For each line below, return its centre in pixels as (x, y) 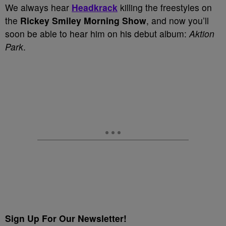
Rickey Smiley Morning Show (83, 20)
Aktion (202, 34)
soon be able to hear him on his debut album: (97, 34)
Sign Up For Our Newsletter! (66, 218)
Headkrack (95, 7)
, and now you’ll (178, 20)
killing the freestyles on (165, 7)
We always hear (38, 7)
